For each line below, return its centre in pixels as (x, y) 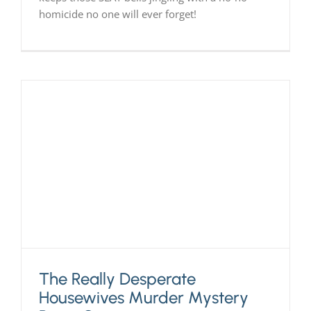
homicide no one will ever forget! (117, 14)
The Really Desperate (117, 279)
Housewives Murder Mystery (143, 298)
